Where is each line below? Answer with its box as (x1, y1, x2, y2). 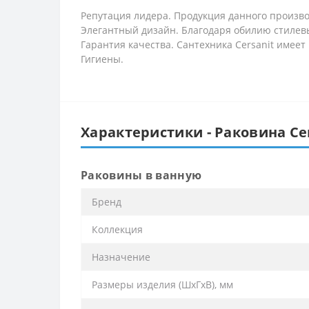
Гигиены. (81, 52, 123, 66)
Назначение (92, 250, 150, 263)
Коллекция (92, 222, 143, 236)
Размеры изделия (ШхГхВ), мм (92, 277, 233, 291)
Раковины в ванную (81, 167, 202, 183)
